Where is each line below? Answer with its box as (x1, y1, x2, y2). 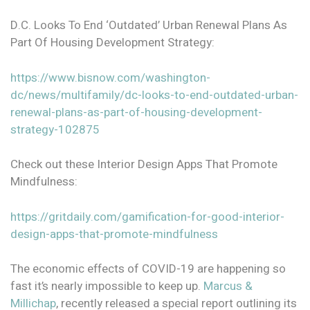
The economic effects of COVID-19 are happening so (10, 260, 286, 278)
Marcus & (203, 277, 253, 295)
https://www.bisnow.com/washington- (10, 69, 210, 86)
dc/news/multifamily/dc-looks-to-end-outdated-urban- (10, 86, 298, 104)
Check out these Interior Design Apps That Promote (10, 156, 277, 174)
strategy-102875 (10, 120, 100, 138)
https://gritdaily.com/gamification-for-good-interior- (10, 208, 284, 226)
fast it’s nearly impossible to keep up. (10, 277, 203, 295)
